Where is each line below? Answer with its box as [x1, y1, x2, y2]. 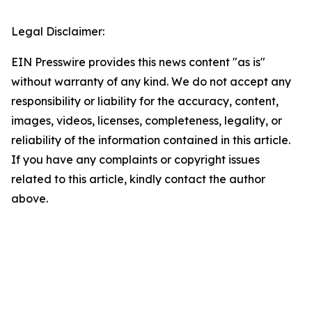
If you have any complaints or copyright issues [11, 153, 260, 167]
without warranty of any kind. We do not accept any [11, 75, 291, 89]
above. [11, 192, 48, 206]
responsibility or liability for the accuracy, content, [11, 94, 279, 109]
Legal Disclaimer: [11, 24, 104, 39]
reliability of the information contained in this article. [11, 133, 290, 148]
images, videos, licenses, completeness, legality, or [11, 114, 282, 128]
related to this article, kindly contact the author [11, 172, 265, 187]
